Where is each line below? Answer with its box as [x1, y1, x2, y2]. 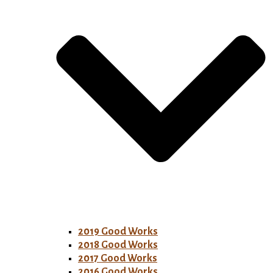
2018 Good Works [78, 239, 158, 251]
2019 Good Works [78, 226, 158, 238]
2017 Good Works [78, 253, 157, 264]
